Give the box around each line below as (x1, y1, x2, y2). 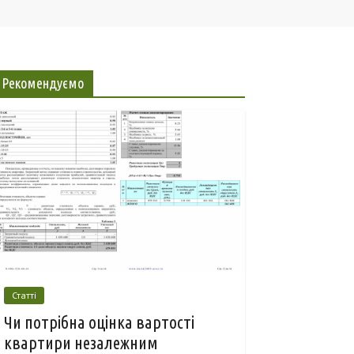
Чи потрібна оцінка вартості (4, 312, 194, 333)
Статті (12, 289, 36, 302)
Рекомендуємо (2, 75, 84, 92)
